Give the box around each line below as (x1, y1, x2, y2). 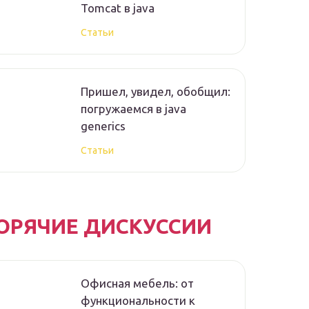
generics (81, 119, 126, 133)
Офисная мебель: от (81, 277, 194, 290)
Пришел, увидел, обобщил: (81, 85, 230, 99)
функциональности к (81, 294, 195, 308)
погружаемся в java (81, 102, 186, 116)
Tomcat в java (81, 1, 154, 15)
